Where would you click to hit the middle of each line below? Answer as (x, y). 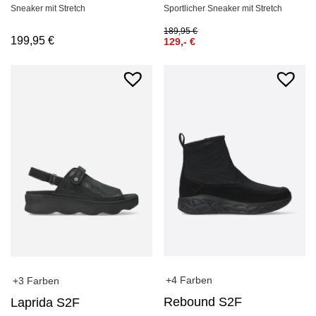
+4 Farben (189, 280)
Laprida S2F (45, 302)
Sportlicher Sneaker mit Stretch (223, 8)
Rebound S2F (203, 302)
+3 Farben (36, 280)
